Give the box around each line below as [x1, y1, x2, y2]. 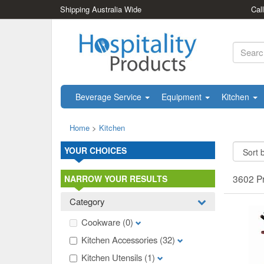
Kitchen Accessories [81, 233, 160, 246]
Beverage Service [75, 91, 144, 103]
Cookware [81, 216, 123, 228]
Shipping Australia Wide [60, 4, 141, 15]
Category [70, 195, 104, 207]
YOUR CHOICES [64, 144, 127, 156]
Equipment [161, 91, 204, 103]
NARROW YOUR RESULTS [64, 173, 167, 184]
